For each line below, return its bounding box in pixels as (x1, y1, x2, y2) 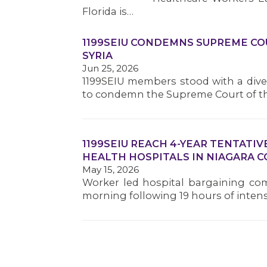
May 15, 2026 (82, 164, 139, 175)
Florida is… (82, 5, 133, 17)
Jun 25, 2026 (82, 63, 138, 74)
